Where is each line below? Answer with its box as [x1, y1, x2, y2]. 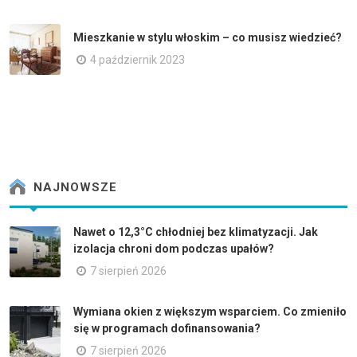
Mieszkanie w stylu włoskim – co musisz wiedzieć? [73, 31, 342, 45]
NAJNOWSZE [29, 180, 117, 195]
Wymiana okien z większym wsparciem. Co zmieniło [73, 304, 347, 318]
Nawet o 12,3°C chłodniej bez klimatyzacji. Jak [73, 225, 318, 238]
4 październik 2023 [90, 53, 185, 67]
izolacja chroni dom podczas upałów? [73, 241, 274, 255]
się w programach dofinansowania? [73, 321, 261, 335]
